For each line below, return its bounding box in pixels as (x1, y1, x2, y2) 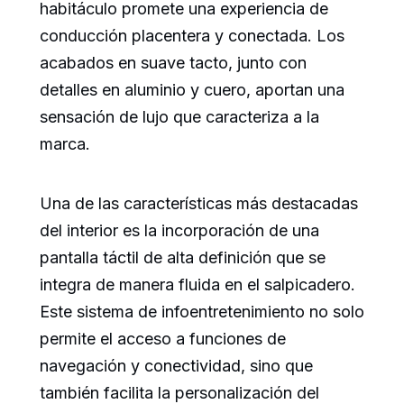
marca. (40, 133, 90, 153)
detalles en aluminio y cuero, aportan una (40, 79, 344, 99)
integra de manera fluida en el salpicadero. (40, 274, 355, 294)
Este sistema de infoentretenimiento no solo (40, 301, 364, 321)
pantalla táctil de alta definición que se (40, 247, 326, 267)
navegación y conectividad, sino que (40, 355, 313, 375)
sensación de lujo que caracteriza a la (40, 106, 319, 126)
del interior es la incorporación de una (40, 220, 319, 240)
